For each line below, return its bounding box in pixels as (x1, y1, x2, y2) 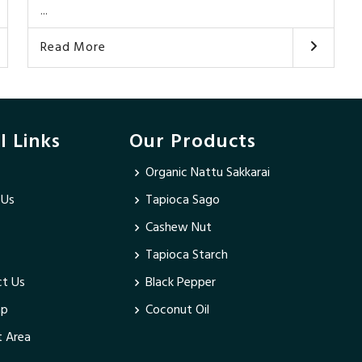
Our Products (129, 126, 257, 158)
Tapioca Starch (145, 244, 229, 266)
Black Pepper (145, 271, 217, 293)
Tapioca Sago (145, 189, 221, 211)
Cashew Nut (145, 217, 213, 238)
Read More (40, 36, 106, 58)
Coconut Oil (145, 299, 210, 321)
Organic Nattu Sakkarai (145, 162, 271, 183)
